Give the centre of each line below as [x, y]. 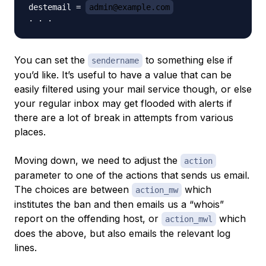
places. [30, 132]
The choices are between [73, 190]
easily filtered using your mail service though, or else [133, 89]
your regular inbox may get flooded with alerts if [123, 104]
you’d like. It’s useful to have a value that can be [123, 75]
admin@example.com [129, 7]
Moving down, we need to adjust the [97, 161]
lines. [26, 248]
